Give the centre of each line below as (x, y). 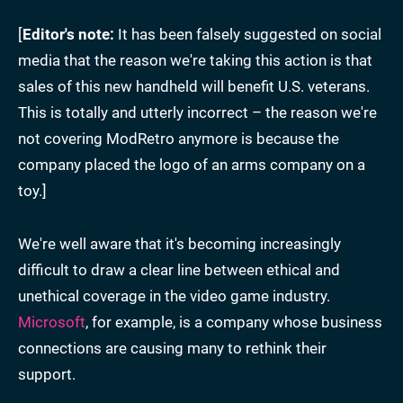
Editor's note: (68, 34)
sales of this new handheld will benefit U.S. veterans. (194, 86)
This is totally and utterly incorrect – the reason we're (197, 112)
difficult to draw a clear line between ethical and (179, 269)
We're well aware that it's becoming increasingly (179, 243)
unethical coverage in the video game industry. (174, 296)
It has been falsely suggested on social (248, 34)
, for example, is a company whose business (234, 322)
